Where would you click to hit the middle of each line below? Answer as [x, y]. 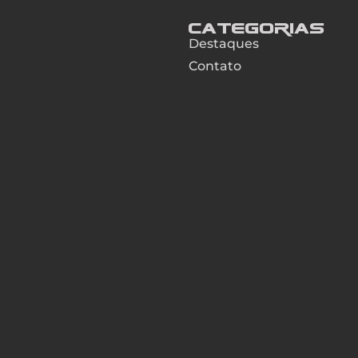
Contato [215, 66]
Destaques [223, 43]
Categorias [257, 28]
